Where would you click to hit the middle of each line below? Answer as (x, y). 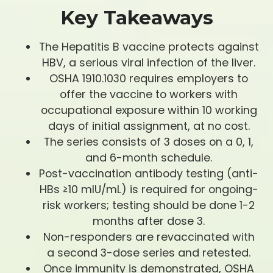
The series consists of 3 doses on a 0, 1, (149, 141)
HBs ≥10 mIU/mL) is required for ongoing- (149, 189)
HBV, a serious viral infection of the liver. (149, 62)
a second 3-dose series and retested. (149, 252)
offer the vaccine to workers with (149, 94)
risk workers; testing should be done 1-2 (149, 205)
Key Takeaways (136, 18)
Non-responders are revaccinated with (149, 236)
